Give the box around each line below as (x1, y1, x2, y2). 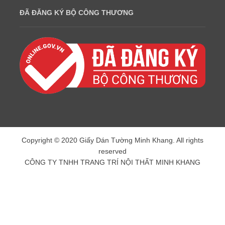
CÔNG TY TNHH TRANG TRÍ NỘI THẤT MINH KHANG (25, 158, 200, 167)
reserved (98, 147, 127, 156)
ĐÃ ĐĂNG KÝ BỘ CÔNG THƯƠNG (20, 9, 134, 17)
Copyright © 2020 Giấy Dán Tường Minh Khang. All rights (22, 136, 203, 145)
